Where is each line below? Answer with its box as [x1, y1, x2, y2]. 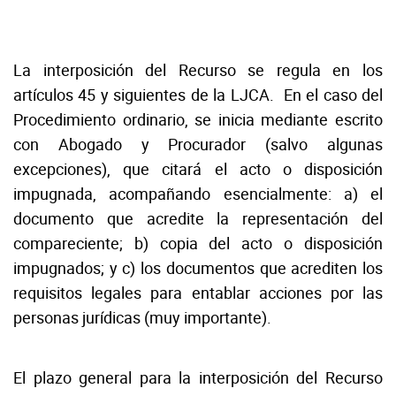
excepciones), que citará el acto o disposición [13, 157, 383, 180]
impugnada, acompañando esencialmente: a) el [13, 182, 383, 205]
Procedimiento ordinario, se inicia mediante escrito [13, 108, 383, 131]
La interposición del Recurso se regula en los [13, 58, 383, 81]
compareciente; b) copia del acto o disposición [13, 232, 383, 255]
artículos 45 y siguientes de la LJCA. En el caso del [13, 83, 383, 106]
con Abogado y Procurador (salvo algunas [13, 133, 383, 156]
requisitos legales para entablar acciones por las [13, 281, 383, 304]
